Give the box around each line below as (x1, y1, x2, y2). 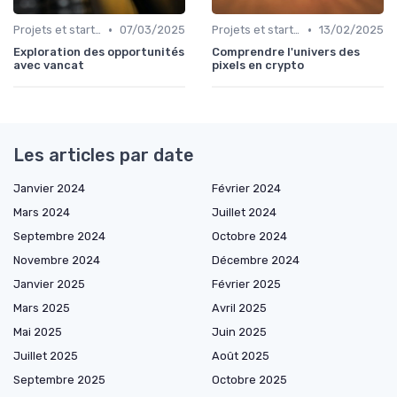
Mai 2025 (13, 325, 62, 339)
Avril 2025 (212, 301, 267, 315)
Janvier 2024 (13, 182, 85, 196)
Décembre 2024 (212, 253, 300, 268)
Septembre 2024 (13, 230, 105, 244)
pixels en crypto (212, 58, 304, 73)
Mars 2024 (13, 206, 70, 220)
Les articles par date (13, 144, 194, 167)
